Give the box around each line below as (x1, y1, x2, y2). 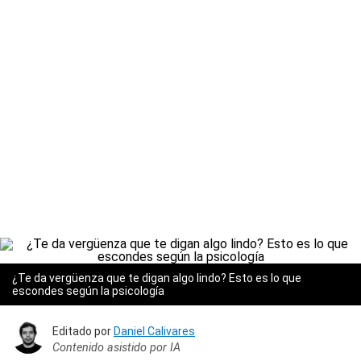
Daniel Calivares (114, 324, 195, 338)
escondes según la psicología (12, 284, 164, 297)
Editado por (52, 324, 114, 338)
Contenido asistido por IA (52, 340, 180, 355)
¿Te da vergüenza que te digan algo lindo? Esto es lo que (12, 272, 301, 284)
